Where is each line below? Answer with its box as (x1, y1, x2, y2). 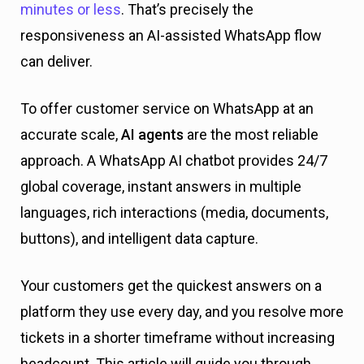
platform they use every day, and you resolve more (20, 303, 344, 320)
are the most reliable (184, 126, 318, 143)
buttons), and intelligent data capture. (20, 230, 262, 247)
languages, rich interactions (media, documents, (20, 204, 328, 221)
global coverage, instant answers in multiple (20, 178, 301, 195)
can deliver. (20, 53, 93, 70)
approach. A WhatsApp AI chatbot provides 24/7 (20, 152, 327, 169)
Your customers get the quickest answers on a (20, 277, 322, 294)
